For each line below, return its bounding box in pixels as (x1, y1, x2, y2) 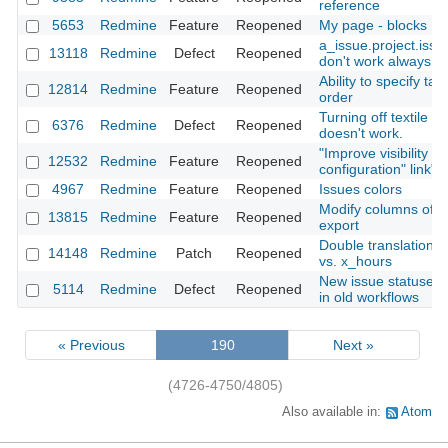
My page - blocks (319, 17, 427, 34)
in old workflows (319, 289, 419, 306)
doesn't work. (319, 125, 403, 142)
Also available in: (282, 405, 385, 420)
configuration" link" (319, 161, 436, 178)
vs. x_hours (319, 253, 392, 270)
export (319, 217, 359, 234)
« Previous (57, 336, 125, 353)
